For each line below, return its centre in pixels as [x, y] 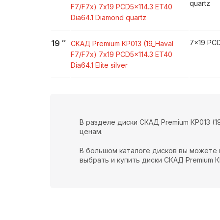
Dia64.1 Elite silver [99, 65]
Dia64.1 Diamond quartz [109, 17]
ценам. [91, 131]
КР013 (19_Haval [148, 43]
